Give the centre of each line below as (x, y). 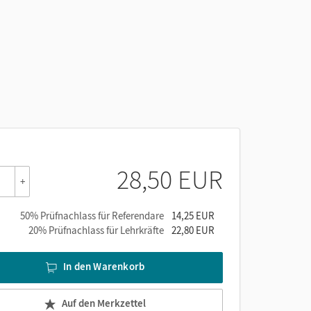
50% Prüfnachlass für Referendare (92, 216)
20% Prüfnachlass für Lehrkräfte (96, 230)
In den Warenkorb (104, 267)
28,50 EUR (170, 179)
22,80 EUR (193, 230)
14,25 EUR (193, 216)
